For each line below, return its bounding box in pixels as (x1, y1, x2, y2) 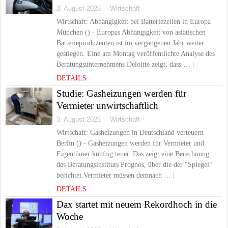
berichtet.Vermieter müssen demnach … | (56, 172, 175, 179)
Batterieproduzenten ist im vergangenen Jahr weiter (56, 39, 204, 47)
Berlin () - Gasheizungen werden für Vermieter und (56, 139, 204, 147)
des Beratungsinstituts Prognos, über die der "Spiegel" (56, 161, 212, 168)
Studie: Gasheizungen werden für (56, 88, 186, 99)
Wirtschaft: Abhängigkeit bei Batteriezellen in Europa (56, 18, 211, 25)
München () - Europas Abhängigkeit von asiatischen (56, 28, 206, 36)
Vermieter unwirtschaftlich (56, 100, 158, 111)
